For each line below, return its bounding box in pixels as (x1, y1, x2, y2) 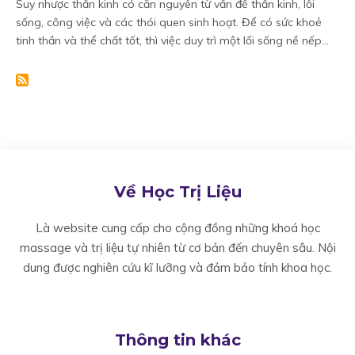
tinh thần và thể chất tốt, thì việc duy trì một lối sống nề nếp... (16, 33, 329, 48)
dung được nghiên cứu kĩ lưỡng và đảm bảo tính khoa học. (23, 260, 332, 275)
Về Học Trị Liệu (113, 182, 242, 201)
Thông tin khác (114, 330, 241, 349)
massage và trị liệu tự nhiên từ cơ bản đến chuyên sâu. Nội (19, 240, 336, 255)
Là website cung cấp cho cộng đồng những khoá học (35, 220, 320, 235)
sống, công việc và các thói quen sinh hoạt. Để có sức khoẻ (16, 15, 322, 29)
